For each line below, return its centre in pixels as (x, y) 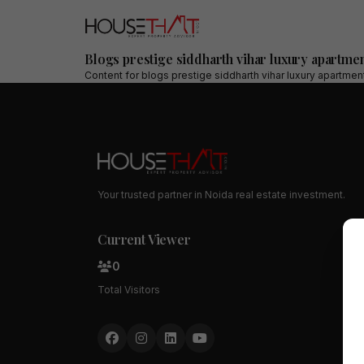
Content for (113, 75)
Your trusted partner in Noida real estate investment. (221, 194)
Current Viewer (144, 239)
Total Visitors (129, 289)
